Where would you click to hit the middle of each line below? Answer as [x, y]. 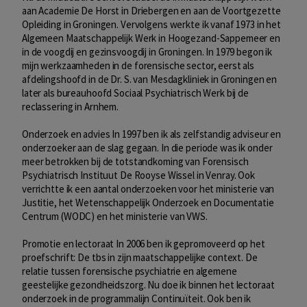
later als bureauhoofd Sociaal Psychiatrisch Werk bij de [135, 93]
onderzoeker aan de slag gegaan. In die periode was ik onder [147, 148]
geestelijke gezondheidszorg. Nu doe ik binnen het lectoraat [148, 285]
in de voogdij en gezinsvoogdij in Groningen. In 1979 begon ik [147, 52]
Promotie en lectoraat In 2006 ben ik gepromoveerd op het [144, 244]
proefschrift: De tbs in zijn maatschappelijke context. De [140, 258]
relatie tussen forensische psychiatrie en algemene [130, 271]
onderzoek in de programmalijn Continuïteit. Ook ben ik [137, 299]
